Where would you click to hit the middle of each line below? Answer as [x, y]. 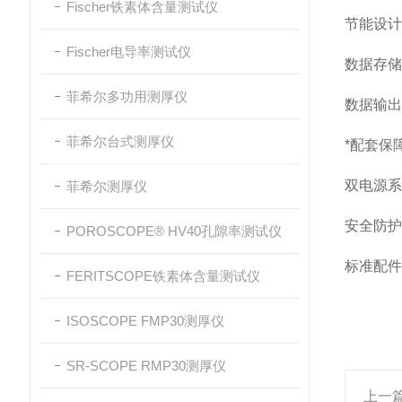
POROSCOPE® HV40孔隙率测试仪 [174, 231]
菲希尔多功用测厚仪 [127, 96]
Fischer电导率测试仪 [129, 52]
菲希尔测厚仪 [107, 186]
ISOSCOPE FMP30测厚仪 [145, 321]
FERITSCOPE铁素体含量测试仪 [163, 276]
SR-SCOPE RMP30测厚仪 [146, 366]
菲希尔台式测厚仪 [120, 141]
